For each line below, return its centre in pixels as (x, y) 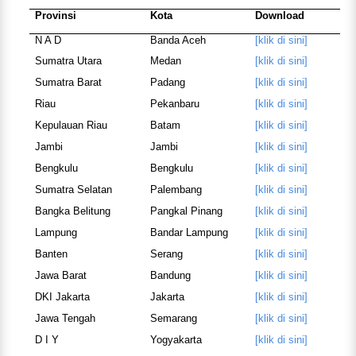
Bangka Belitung (72, 211)
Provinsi (55, 16)
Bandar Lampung (189, 233)
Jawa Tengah (65, 319)
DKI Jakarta (62, 297)
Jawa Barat (60, 276)
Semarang (173, 319)
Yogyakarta (176, 340)
